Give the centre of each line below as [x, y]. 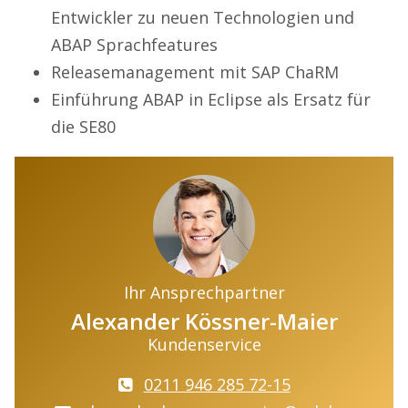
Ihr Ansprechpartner [204, 292]
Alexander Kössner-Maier [204, 321]
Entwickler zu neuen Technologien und [203, 18]
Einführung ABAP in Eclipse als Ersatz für [211, 100]
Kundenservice [204, 344]
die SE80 [83, 127]
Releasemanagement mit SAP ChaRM [195, 72]
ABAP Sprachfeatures [134, 45]
